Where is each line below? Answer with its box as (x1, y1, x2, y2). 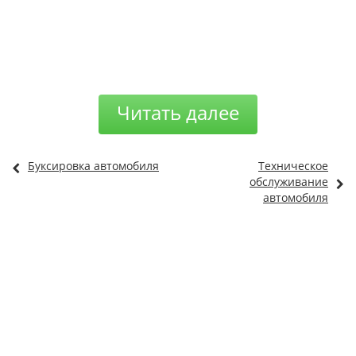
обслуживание (250, 174, 328, 189)
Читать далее (117, 99, 239, 126)
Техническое (258, 158, 328, 173)
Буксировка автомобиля (28, 158, 159, 173)
